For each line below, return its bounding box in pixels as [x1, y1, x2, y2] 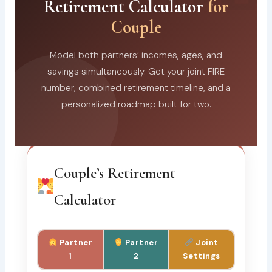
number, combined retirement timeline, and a [41, 81, 231, 94]
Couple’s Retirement [53, 163, 175, 182]
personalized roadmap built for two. [61, 98, 211, 110]
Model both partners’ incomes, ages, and [50, 49, 222, 61]
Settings [182, 250, 220, 261]
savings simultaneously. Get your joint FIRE [47, 65, 225, 78]
